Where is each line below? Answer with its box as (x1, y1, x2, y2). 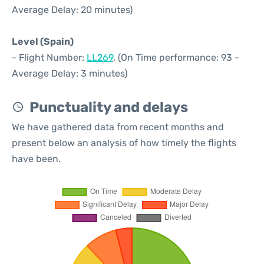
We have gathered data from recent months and (12, 121, 224, 133)
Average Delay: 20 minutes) (12, 4, 133, 15)
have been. (12, 153, 61, 164)
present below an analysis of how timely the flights (12, 137, 236, 148)
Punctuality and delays (29, 99, 188, 115)
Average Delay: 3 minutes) (12, 68, 127, 79)
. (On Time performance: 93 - (113, 52, 239, 63)
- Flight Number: (12, 52, 87, 63)
